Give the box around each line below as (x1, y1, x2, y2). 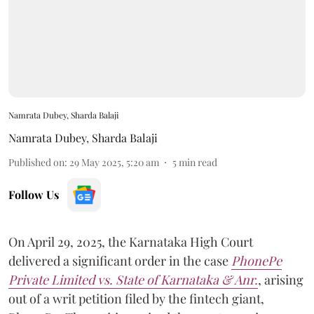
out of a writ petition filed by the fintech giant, (8, 289, 264, 307)
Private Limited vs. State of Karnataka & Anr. (8, 271, 258, 288)
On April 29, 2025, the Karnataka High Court (8, 233, 253, 250)
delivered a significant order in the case (8, 252, 231, 269)
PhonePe (231, 252, 282, 269)
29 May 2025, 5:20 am (69, 155, 159, 169)
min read (179, 155, 217, 169)
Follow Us (8, 186, 59, 202)
